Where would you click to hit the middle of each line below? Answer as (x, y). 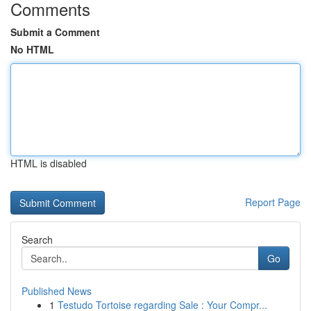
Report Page (273, 202)
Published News (57, 291)
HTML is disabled (49, 163)
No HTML (32, 49)
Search (37, 239)
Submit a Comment (55, 32)
